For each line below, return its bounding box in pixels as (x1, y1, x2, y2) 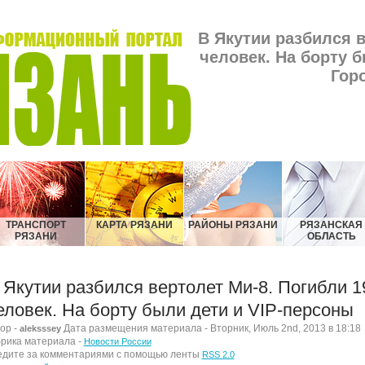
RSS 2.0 (201, 350, 235, 359)
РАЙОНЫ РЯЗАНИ (187, 219, 278, 231)
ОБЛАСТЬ (306, 231, 356, 242)
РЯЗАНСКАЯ (300, 219, 363, 231)
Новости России (83, 336, 152, 346)
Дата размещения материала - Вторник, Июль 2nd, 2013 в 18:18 (60, 323, 361, 334)
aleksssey (19, 323, 61, 333)
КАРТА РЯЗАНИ (95, 219, 173, 231)
